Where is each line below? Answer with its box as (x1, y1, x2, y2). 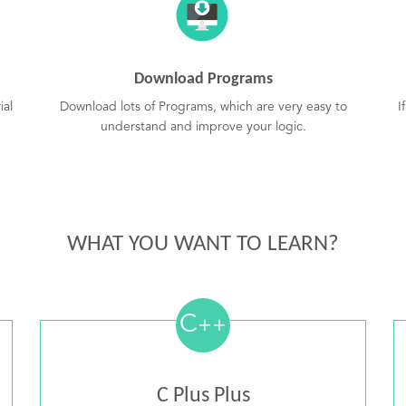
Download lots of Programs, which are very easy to (59, 101, 347, 113)
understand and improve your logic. (100, 121, 306, 133)
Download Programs (133, 71, 273, 88)
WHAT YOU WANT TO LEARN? (67, 233, 339, 256)
